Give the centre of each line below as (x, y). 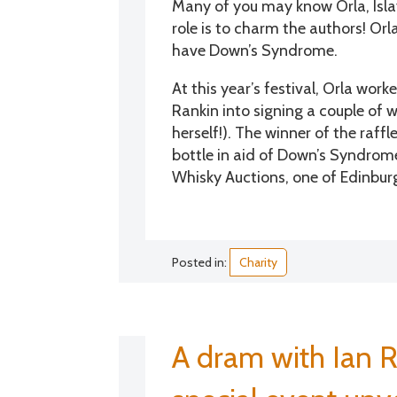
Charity (259, 262)
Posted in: (201, 262)
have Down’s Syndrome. (255, 50)
